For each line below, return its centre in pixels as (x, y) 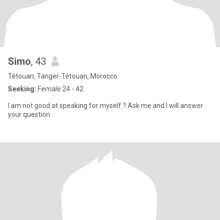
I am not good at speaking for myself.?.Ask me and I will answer (106, 106)
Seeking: (22, 89)
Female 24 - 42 (60, 89)
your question (29, 114)
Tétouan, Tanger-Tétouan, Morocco (63, 76)
